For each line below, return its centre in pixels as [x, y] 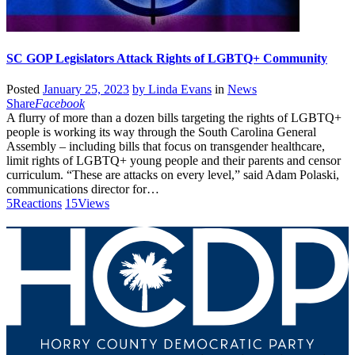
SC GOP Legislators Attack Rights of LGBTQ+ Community [167, 59]
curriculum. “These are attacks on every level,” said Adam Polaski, [173, 175]
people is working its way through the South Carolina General [161, 132]
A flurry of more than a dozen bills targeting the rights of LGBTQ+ [174, 118]
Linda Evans [180, 90]
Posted [25, 90]
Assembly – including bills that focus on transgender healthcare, [166, 147]
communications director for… [83, 189]
